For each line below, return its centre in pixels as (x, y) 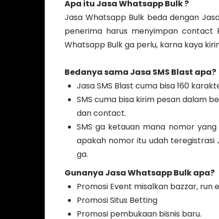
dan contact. (101, 113)
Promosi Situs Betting (117, 200)
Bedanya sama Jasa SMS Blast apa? (140, 72)
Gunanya (85, 173)
